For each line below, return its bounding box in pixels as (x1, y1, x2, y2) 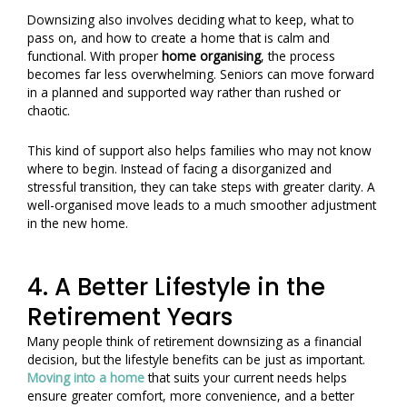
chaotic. (27, 102, 70, 120)
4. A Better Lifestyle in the (27, 270, 325, 303)
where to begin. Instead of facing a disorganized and (27, 159, 332, 177)
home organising (162, 47, 261, 65)
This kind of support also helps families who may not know (27, 141, 372, 159)
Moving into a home (27, 368, 144, 386)
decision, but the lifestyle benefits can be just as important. (27, 350, 365, 368)
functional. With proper (27, 47, 162, 65)
